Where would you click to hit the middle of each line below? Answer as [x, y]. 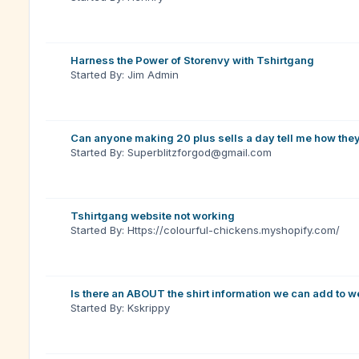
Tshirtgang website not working [153, 216]
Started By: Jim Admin [125, 75]
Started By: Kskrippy [120, 308]
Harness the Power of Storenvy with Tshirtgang [192, 60]
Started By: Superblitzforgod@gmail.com [171, 152]
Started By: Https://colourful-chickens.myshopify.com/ [205, 230]
